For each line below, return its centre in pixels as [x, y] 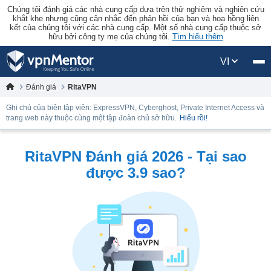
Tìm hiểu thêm [198, 37]
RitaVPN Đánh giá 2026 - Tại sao [135, 156]
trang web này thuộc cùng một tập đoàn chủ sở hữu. [91, 118]
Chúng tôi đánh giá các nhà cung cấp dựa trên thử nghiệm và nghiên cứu [135, 9]
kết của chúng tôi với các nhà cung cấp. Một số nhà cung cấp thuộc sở [135, 28]
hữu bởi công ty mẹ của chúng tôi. [110, 37]
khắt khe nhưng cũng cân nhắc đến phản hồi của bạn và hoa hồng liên [135, 18]
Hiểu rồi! [194, 118]
